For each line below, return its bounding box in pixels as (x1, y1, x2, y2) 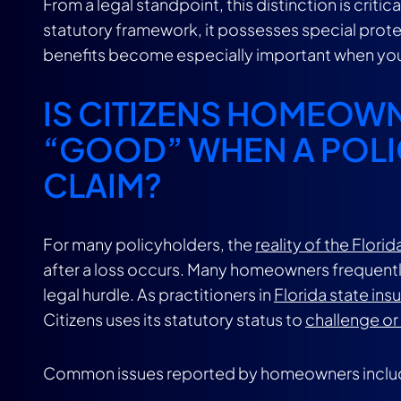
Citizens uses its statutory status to (43, 309, 305, 329)
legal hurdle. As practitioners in (43, 284, 274, 304)
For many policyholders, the (43, 234, 255, 254)
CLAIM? (43, 165, 162, 205)
